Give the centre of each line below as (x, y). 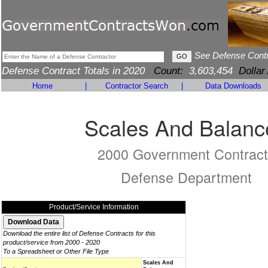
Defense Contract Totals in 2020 (78, 71)
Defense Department (186, 177)
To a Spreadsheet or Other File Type (56, 251)
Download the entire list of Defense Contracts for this (79, 233)
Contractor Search (137, 86)
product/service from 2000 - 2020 (51, 242)
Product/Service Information (94, 207)
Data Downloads (233, 86)
